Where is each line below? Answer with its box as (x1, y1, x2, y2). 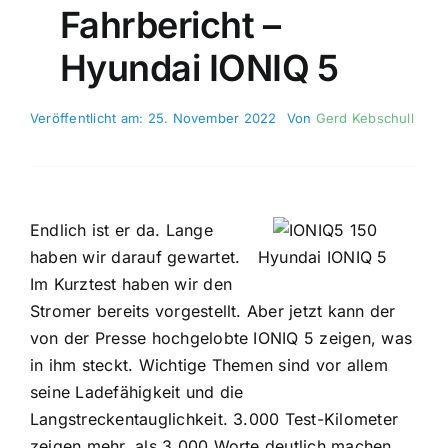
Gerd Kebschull (315, 110, 414, 127)
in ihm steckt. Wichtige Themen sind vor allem (29, 355, 388, 376)
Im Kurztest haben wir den (29, 274, 232, 295)
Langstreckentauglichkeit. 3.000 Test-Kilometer (29, 409, 399, 430)
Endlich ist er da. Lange (29, 220, 213, 241)
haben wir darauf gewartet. (29, 247, 241, 268)
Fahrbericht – (59, 3, 280, 48)
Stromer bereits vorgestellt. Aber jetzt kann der (29, 301, 396, 322)
